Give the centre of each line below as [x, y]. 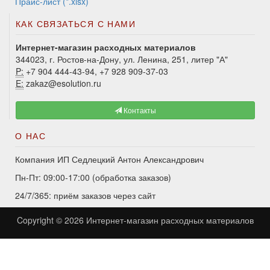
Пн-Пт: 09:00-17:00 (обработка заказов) [93, 177]
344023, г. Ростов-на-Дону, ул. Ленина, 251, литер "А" [122, 59]
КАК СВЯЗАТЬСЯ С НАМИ [76, 24]
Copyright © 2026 [51, 220]
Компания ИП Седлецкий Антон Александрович [109, 159]
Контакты [139, 110]
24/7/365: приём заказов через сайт [85, 195]
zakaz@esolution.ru [62, 83]
